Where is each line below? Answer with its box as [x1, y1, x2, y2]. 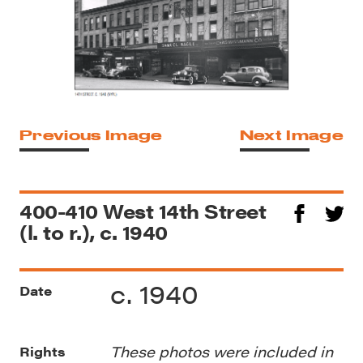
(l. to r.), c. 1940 [19, 218, 168, 246]
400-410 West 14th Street [19, 197, 267, 224]
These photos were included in [110, 340, 333, 361]
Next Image [239, 127, 344, 143]
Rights [19, 342, 65, 361]
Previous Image [19, 127, 163, 143]
